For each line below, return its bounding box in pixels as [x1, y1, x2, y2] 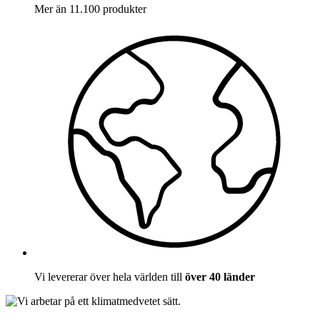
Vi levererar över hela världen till [34, 271, 185, 284]
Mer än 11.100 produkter [34, 2, 146, 15]
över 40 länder [185, 271, 255, 284]
